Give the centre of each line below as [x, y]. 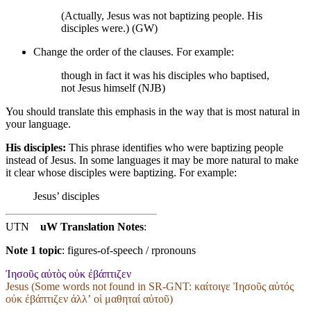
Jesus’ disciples [66, 196]
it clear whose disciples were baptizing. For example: [121, 172]
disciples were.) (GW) [109, 28]
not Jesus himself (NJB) [113, 87]
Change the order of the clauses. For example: [134, 51]
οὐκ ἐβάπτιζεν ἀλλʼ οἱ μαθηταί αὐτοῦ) [89, 299]
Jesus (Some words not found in [77, 286]
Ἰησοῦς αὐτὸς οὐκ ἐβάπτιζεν [68, 274]
